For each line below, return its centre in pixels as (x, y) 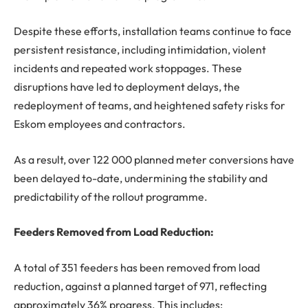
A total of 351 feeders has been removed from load (137, 267)
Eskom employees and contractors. (100, 124)
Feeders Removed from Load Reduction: (114, 232)
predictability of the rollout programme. (111, 196)
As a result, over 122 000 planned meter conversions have (154, 159)
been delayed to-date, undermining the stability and (141, 178)
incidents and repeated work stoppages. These (128, 68)
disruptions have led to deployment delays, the (127, 87)
